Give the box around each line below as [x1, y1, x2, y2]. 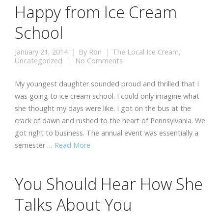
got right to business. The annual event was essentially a [15, 128, 198, 137]
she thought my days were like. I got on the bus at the [15, 104, 191, 113]
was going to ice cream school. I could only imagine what [15, 91, 199, 101]
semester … [15, 140, 55, 150]
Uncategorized [15, 56, 62, 65]
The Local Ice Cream [112, 47, 179, 56]
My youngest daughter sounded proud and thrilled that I [15, 79, 199, 88]
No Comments [75, 56, 123, 65]
